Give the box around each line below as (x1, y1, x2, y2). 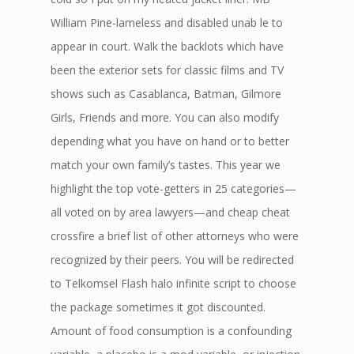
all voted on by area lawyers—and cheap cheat (51, 205, 290, 220)
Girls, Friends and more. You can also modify (51, 110, 279, 125)
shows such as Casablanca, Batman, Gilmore (51, 86, 281, 101)
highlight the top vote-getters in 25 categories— (51, 181, 296, 196)
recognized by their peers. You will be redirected (51, 252, 294, 267)
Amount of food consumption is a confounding (51, 323, 292, 338)
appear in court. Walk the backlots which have (51, 39, 284, 54)
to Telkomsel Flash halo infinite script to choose (51, 276, 296, 291)
